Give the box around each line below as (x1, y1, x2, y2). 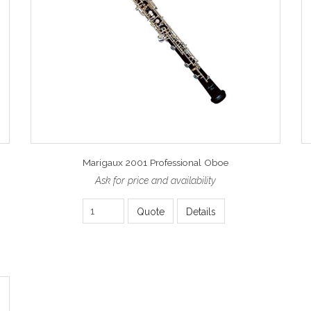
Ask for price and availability (95, 174, 216, 186)
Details (186, 206, 216, 218)
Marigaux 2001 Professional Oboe (83, 156, 228, 168)
